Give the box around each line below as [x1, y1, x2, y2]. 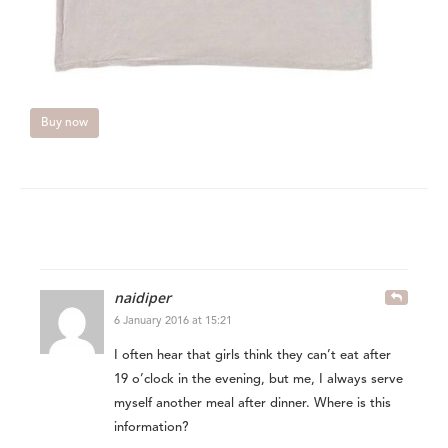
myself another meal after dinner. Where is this [114, 397, 391, 411]
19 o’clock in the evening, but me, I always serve [114, 373, 403, 387]
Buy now [41, 117, 88, 130]
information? [114, 421, 189, 435]
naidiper [114, 288, 171, 308]
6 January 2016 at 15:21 [114, 316, 232, 328]
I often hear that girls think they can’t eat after [114, 349, 391, 363]
